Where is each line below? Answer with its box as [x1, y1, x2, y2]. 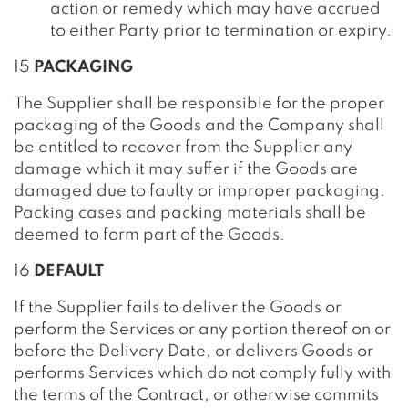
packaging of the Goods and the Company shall [14, 117, 384, 134]
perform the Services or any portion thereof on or [14, 321, 391, 338]
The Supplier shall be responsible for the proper [14, 96, 384, 112]
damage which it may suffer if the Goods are [14, 161, 358, 178]
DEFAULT [34, 263, 104, 280]
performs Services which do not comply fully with [14, 365, 391, 382]
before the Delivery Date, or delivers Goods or [14, 343, 373, 360]
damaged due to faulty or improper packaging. [14, 183, 385, 199]
